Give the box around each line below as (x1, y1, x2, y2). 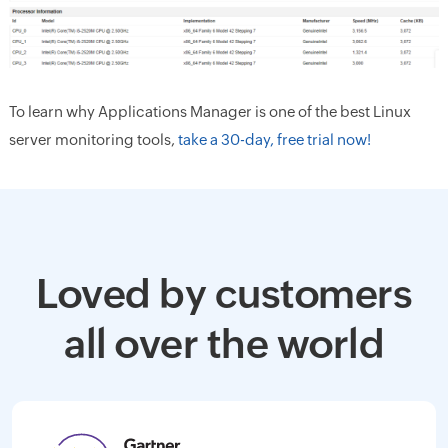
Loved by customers (36, 270, 412, 317)
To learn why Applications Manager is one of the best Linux (8, 102, 411, 120)
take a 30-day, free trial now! (177, 130, 371, 148)
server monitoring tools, (8, 130, 178, 148)
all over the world (64, 320, 384, 367)
